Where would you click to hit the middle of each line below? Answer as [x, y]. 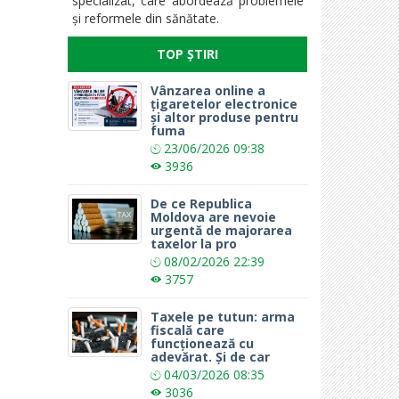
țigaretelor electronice [224, 103]
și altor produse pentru [225, 117]
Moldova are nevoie [214, 216]
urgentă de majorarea [222, 230]
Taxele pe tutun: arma [223, 316]
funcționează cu [203, 343]
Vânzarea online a [208, 90]
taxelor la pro [194, 243]
